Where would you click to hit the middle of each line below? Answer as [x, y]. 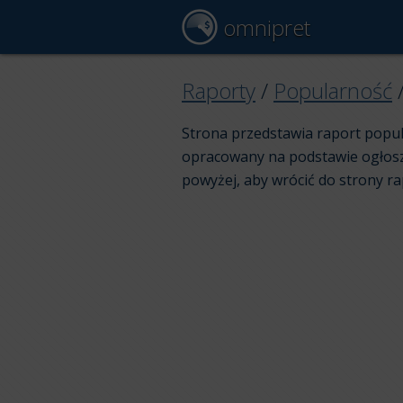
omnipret [264, 27]
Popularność [333, 90]
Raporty [219, 90]
